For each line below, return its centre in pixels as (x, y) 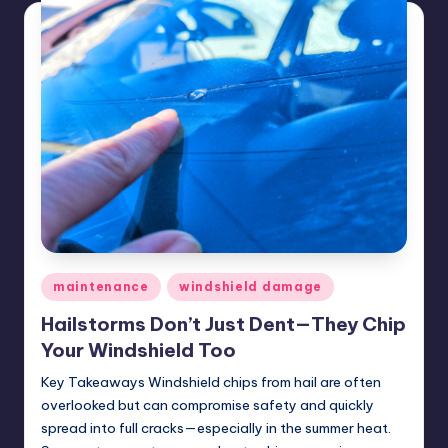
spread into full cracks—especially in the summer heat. (216, 428)
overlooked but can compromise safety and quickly (207, 405)
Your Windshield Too (138, 350)
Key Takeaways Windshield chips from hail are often (211, 382)
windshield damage (250, 286)
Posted (63, 282)
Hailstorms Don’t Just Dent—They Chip (223, 324)
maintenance (101, 286)
